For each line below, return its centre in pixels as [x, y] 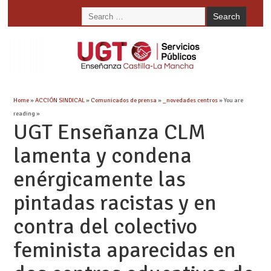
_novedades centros [190, 100]
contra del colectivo [105, 226]
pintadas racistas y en [115, 203]
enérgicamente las [99, 179]
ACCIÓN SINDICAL [60, 100]
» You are [230, 100]
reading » [26, 113]
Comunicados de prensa [123, 100]
